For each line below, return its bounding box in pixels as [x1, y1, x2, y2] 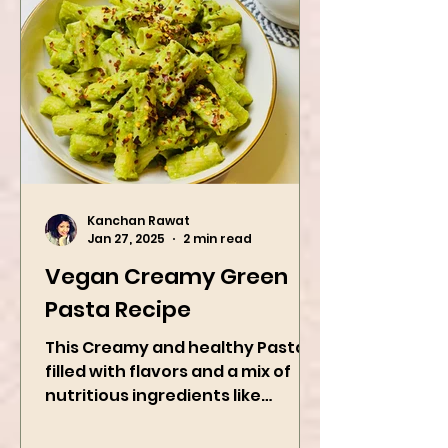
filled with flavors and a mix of [45, 392, 291, 415]
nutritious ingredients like [45, 416, 261, 439]
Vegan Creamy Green [45, 293, 288, 324]
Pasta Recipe [45, 326, 191, 357]
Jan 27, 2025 [87, 262, 165, 279]
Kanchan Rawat [87, 243, 190, 261]
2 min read [183, 262, 252, 279]
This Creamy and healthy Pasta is [45, 368, 322, 391]
